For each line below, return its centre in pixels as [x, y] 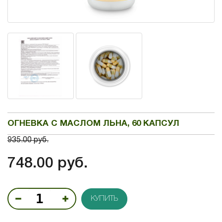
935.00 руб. [28, 140]
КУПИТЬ [104, 198]
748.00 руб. [48, 164]
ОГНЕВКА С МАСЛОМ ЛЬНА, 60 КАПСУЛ [93, 123]
